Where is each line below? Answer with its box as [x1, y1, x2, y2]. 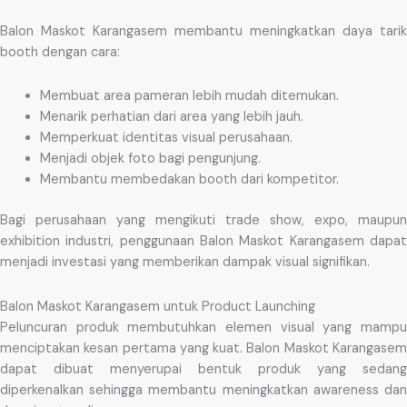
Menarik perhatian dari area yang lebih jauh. [39, 108, 303, 126]
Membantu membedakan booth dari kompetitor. [39, 171, 339, 189]
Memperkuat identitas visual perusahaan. [39, 129, 293, 147]
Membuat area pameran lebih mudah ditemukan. [39, 87, 339, 105]
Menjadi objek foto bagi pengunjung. [39, 150, 261, 168]
